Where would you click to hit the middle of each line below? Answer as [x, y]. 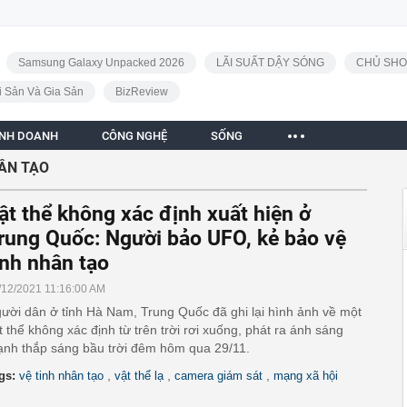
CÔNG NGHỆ [134, 136]
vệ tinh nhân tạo [61, 376]
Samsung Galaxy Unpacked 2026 [101, 63]
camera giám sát [218, 376]
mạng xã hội [306, 376]
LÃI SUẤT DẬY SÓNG [270, 63]
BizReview [141, 92]
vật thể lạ [139, 376]
